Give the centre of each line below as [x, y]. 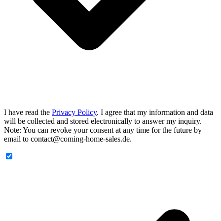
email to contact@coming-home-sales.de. [68, 139]
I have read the [28, 112]
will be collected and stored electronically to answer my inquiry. [103, 121]
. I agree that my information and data [155, 112]
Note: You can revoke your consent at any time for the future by [103, 130]
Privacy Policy [74, 112]
